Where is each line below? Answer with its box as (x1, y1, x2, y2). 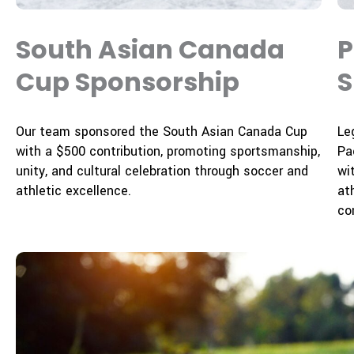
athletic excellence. (16, 181, 131, 200)
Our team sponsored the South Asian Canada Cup (16, 122, 307, 141)
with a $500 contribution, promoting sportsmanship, (16, 141, 320, 160)
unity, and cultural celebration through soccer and (16, 161, 308, 180)
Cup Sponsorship (16, 63, 239, 100)
